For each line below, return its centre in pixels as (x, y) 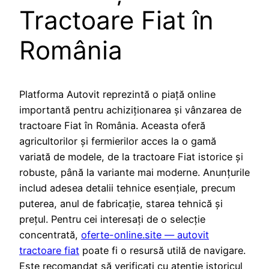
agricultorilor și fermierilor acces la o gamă (118, 141)
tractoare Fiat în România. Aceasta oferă (112, 125)
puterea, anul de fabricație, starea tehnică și (121, 203)
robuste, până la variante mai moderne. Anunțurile (134, 172)
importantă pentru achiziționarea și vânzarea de (130, 110)
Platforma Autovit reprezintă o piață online (117, 94)
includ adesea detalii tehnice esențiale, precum (127, 188)
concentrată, (50, 234)
